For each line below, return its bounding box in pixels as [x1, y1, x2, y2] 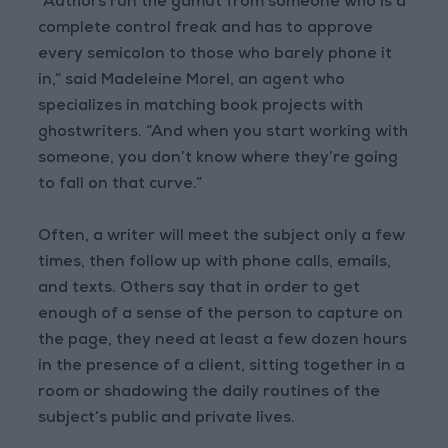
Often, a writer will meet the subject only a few [38, 229, 406, 246]
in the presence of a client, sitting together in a [38, 359, 406, 376]
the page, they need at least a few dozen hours [38, 333, 408, 350]
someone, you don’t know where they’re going [38, 151, 399, 168]
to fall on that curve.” [38, 177, 203, 194]
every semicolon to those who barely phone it [38, 47, 393, 64]
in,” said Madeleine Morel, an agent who [38, 73, 346, 90]
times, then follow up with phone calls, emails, [38, 255, 392, 272]
